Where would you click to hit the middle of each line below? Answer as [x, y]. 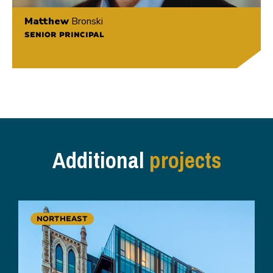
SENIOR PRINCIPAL [64, 35]
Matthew [47, 22]
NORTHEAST [62, 219]
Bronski [86, 22]
